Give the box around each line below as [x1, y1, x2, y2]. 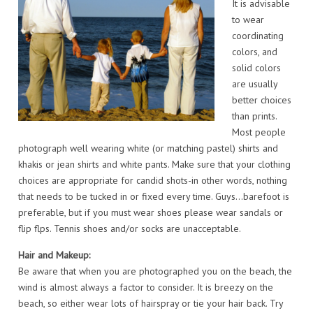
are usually [232, 77, 277, 90]
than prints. [232, 109, 277, 122]
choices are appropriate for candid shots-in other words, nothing [18, 173, 287, 187]
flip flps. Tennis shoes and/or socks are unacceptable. [18, 221, 241, 235]
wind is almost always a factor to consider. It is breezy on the [18, 280, 273, 293]
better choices [232, 93, 291, 106]
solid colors [232, 61, 281, 74]
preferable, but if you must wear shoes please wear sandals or [18, 205, 283, 219]
